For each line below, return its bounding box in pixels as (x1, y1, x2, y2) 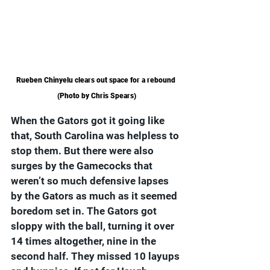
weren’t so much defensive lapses (11, 174, 171, 187)
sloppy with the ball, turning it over (11, 219, 177, 232)
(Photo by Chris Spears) (57, 91, 136, 100)
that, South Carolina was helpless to (11, 129, 181, 142)
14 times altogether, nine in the (11, 234, 159, 247)
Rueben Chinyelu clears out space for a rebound (16, 75, 177, 84)
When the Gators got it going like (11, 114, 167, 127)
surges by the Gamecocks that (11, 159, 155, 172)
